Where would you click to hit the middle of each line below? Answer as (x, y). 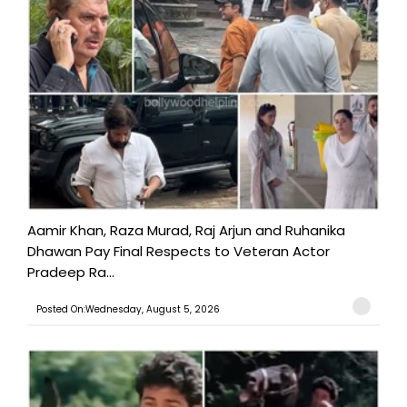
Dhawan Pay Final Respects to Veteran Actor (179, 252)
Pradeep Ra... (71, 273)
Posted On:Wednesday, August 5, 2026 (128, 310)
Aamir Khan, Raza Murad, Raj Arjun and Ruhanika (186, 231)
